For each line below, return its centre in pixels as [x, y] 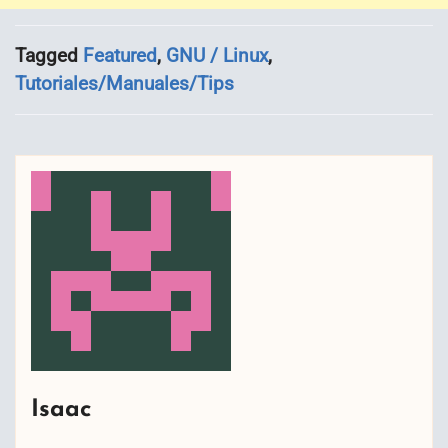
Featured [120, 56]
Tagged [49, 56]
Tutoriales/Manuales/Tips [124, 84]
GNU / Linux [217, 56]
